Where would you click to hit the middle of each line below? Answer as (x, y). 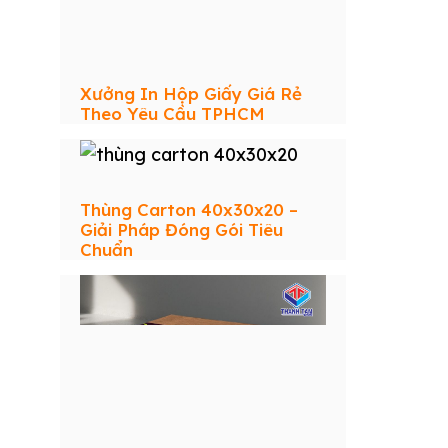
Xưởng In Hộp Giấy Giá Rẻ (191, 93)
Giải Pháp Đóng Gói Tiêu (181, 229)
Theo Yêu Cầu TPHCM (172, 113)
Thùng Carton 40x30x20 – (189, 209)
